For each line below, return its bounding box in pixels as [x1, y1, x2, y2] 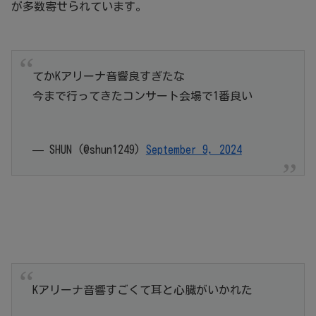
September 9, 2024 [145, 143, 242, 155]
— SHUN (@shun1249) [32, 143, 146, 155]
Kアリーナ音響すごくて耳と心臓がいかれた [32, 284, 253, 296]
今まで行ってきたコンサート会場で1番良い [32, 90, 253, 102]
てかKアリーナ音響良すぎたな [32, 70, 185, 82]
